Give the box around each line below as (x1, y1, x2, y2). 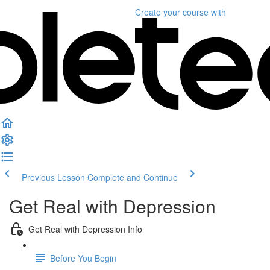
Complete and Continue (87, 171, 178, 183)
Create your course (135, 6, 209, 18)
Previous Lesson (22, 171, 85, 183)
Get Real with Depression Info (28, 222, 142, 235)
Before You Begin (50, 251, 116, 264)
